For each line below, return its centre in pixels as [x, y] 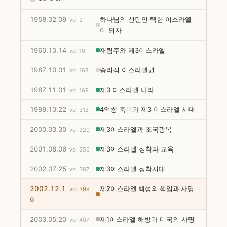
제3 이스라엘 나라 [127, 89]
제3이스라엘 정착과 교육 [137, 149]
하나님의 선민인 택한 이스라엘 [145, 19]
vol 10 [77, 50]
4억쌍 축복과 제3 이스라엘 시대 [147, 109]
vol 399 [79, 189]
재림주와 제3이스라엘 [132, 50]
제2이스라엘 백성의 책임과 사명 [147, 188]
